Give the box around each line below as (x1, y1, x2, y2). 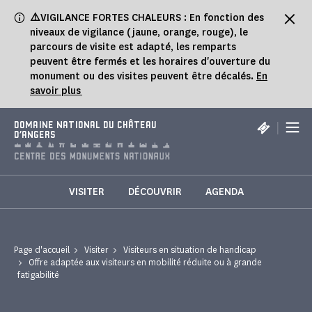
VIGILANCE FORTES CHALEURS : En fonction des (40, 11, 264, 24)
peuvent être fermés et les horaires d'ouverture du (30, 55, 270, 68)
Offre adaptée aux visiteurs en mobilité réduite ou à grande (29, 256, 262, 269)
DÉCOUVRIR (127, 185, 182, 199)
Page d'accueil (14, 244, 70, 256)
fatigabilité (17, 269, 59, 281)
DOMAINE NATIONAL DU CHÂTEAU (14, 120, 157, 131)
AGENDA (205, 185, 244, 199)
